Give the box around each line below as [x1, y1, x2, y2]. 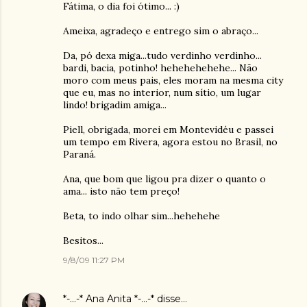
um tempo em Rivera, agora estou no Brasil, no [63, 136, 278, 148]
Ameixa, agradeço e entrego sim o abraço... [63, 25, 258, 37]
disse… [154, 293, 187, 305]
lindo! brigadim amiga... [63, 99, 167, 111]
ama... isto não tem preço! [63, 185, 180, 197]
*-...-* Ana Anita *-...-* [63, 293, 154, 305]
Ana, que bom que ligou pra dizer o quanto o [63, 173, 266, 185]
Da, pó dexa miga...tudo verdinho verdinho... [63, 49, 262, 62]
